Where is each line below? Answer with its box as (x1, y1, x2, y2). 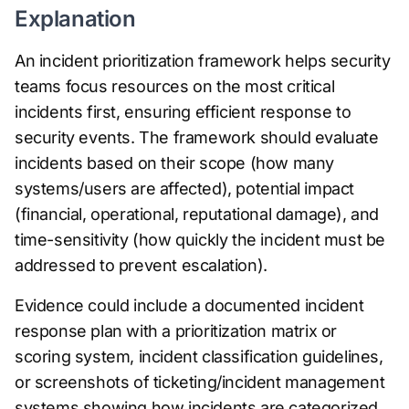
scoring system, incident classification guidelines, (15, 347, 383, 366)
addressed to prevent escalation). (15, 256, 267, 275)
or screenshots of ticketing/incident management (15, 372, 385, 392)
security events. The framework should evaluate (15, 128, 379, 147)
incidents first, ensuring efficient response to (15, 102, 351, 121)
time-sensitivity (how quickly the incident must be (15, 230, 386, 249)
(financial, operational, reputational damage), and (15, 204, 380, 224)
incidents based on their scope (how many (15, 153, 335, 173)
